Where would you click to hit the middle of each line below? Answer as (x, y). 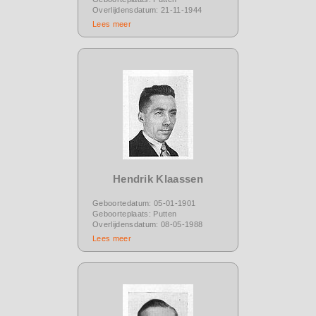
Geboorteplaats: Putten (135, 213)
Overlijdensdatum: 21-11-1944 (147, 10)
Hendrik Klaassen (158, 178)
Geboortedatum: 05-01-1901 (144, 203)
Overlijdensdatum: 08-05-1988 (148, 224)
